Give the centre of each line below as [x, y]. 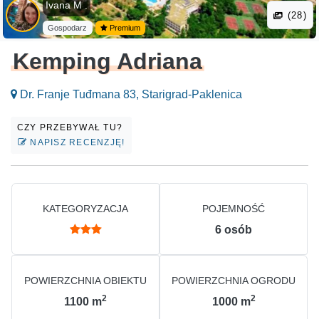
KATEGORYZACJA [85, 209]
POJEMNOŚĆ [234, 209]
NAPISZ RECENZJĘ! [76, 143]
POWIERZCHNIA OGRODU [234, 281]
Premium [124, 28]
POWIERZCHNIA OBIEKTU [85, 281]
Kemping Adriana [108, 62]
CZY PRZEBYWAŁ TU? [72, 128]
